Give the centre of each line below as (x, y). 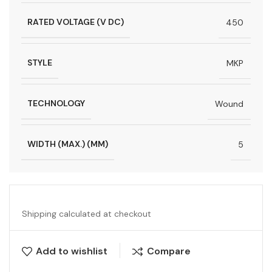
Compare (168, 251)
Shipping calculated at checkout (87, 214)
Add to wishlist (72, 251)
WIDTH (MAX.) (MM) (68, 144)
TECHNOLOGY (56, 104)
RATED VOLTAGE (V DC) (76, 22)
